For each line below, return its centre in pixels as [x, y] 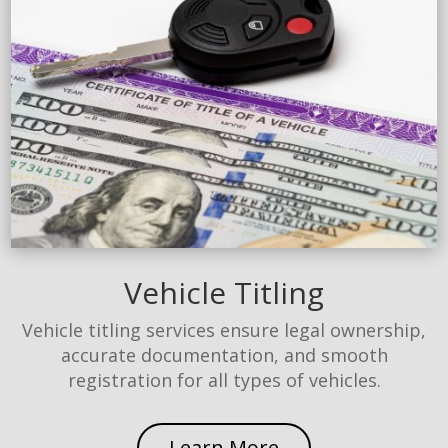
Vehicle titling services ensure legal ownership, [224, 329]
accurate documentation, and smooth [224, 354]
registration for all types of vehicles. [224, 379]
